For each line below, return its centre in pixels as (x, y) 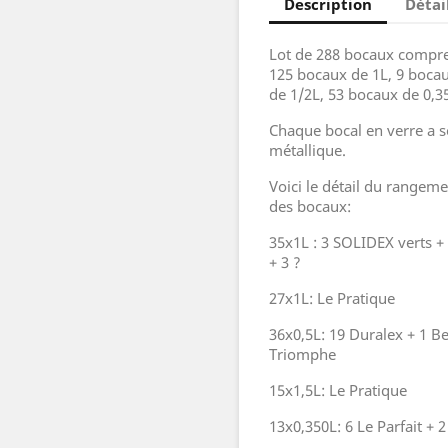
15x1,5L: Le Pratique (338, 390)
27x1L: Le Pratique (332, 298)
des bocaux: (310, 206)
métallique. (307, 150)
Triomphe (302, 354)
